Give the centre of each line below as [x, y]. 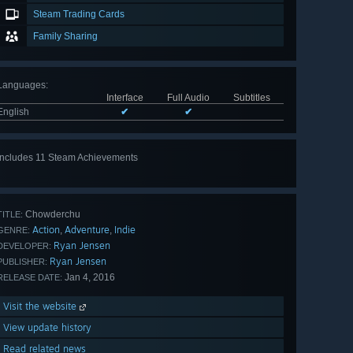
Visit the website [41, 307]
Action [46, 230]
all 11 [199, 174]
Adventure [87, 230]
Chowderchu [52, 215]
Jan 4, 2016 [89, 278]
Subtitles [252, 98]
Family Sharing [65, 37]
